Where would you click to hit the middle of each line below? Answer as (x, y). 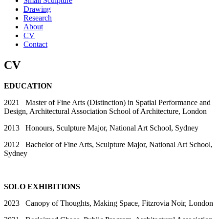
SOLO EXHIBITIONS (42, 186)
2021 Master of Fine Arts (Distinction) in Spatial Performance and (107, 102)
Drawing (37, 9)
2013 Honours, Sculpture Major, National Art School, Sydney (101, 128)
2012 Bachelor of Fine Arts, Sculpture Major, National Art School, (108, 144)
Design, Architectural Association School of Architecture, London (105, 111)
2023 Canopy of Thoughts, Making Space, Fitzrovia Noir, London (109, 203)
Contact (35, 44)
